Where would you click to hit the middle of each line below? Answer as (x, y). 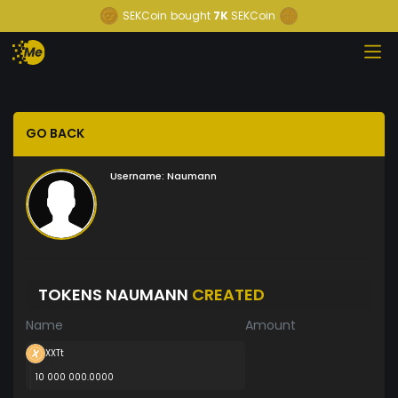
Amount (271, 325)
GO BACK (55, 134)
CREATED (228, 294)
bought (191, 16)
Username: (137, 176)
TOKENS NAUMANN (115, 294)
